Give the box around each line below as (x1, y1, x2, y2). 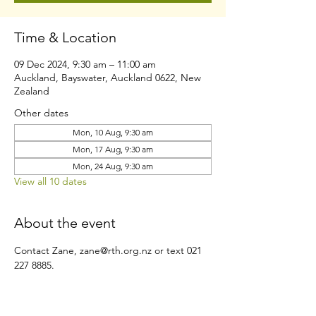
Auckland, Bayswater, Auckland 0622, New (14, 71, 201, 84)
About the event (14, 214, 116, 231)
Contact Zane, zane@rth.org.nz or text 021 (14, 244, 205, 257)
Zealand (14, 85, 49, 97)
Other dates (14, 107, 68, 119)
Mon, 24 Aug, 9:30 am (73, 161, 153, 171)
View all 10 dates (14, 175, 87, 188)
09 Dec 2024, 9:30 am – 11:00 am (14, 58, 156, 71)
